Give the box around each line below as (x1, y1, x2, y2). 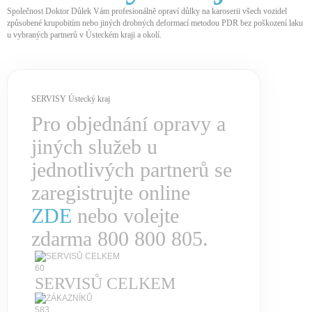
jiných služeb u (31, 135, 157, 159)
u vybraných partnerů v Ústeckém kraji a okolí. (7, 30, 162, 40)
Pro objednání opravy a (31, 112, 226, 136)
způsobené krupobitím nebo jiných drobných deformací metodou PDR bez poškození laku (7, 18, 303, 29)
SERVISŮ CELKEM (35, 274, 175, 292)
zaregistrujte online (31, 181, 190, 205)
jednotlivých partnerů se (31, 158, 232, 182)
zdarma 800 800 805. (31, 227, 208, 251)
